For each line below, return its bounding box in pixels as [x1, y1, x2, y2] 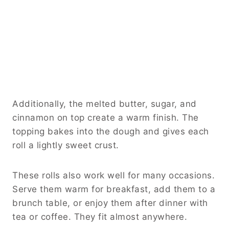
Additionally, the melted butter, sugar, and [12, 98, 197, 109]
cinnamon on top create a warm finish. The [12, 112, 199, 123]
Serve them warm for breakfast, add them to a [12, 184, 215, 194]
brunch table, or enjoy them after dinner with [12, 197, 208, 208]
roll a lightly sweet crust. [12, 140, 119, 150]
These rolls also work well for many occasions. [12, 170, 215, 180]
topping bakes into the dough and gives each [12, 126, 209, 136]
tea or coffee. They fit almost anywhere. [12, 211, 187, 222]
